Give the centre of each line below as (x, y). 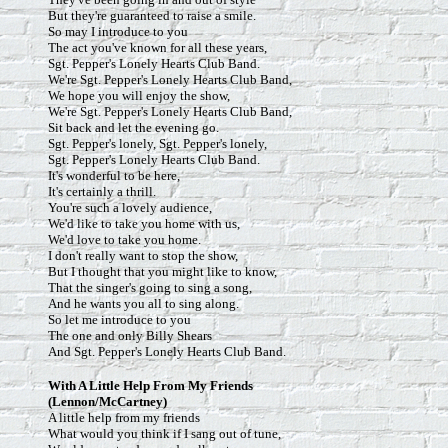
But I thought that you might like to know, (162, 271)
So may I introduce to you (118, 31)
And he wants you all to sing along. (143, 303)
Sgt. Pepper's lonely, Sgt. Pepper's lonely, (157, 143)
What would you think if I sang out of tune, (164, 433)
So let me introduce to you (119, 319)
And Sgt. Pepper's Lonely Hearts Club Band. (167, 351)
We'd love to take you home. (124, 239)
